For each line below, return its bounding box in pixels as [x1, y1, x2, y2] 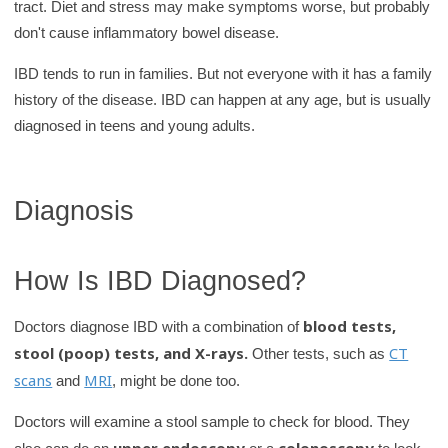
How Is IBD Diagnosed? [14, 264, 307, 296]
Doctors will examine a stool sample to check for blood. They [14, 412, 411, 430]
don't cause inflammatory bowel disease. [14, 24, 280, 42]
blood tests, [303, 315, 397, 336]
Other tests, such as [248, 344, 390, 362]
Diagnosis [14, 195, 135, 227]
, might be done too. [112, 371, 241, 389]
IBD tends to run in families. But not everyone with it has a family [14, 65, 433, 83]
